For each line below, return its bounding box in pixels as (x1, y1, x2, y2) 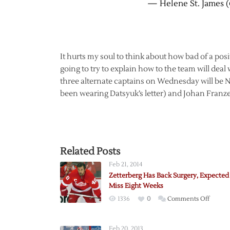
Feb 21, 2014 (109, 160, 142, 168)
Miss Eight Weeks (109, 181, 163, 190)
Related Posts (60, 145, 120, 158)
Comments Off (167, 195, 209, 203)
